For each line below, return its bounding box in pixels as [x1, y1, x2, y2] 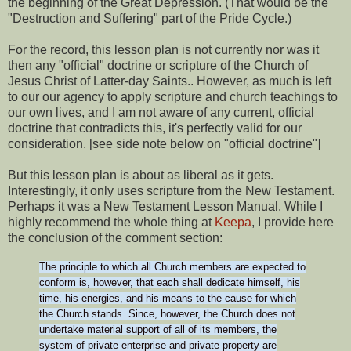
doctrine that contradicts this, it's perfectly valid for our [8, 121, 302, 135]
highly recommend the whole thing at [8, 215, 215, 229]
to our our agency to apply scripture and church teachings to [8, 89, 338, 103]
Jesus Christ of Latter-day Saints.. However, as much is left [8, 74, 331, 88]
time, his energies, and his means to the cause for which [39, 291, 296, 304]
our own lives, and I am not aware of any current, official [8, 105, 314, 119]
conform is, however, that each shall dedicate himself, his [39, 276, 300, 288]
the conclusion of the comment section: [8, 230, 223, 244]
